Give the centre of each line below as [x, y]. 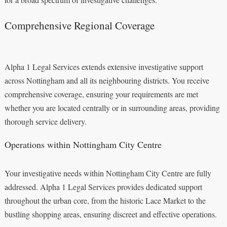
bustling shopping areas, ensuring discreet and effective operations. [110, 214]
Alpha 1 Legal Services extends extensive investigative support [104, 66]
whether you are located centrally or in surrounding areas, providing [112, 107]
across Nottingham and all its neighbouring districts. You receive [107, 80]
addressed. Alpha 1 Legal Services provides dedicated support [103, 186]
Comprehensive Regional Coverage [79, 25]
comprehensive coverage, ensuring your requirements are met [101, 94]
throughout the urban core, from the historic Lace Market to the [105, 200]
